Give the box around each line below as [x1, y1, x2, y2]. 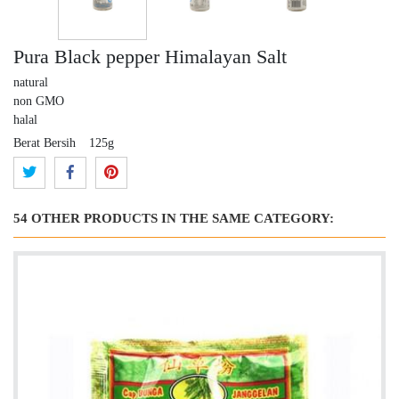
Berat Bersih [13, 135, 76, 150]
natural [13, 75, 48, 89]
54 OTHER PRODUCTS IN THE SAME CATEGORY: [13, 210, 334, 225]
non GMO [13, 94, 64, 108]
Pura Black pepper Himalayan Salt [13, 45, 287, 68]
